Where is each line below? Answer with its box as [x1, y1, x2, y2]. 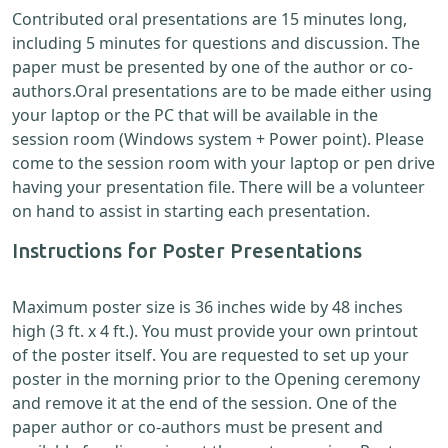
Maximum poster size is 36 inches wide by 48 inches [12, 296, 403, 319]
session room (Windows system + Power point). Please [12, 128, 424, 151]
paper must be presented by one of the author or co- [12, 56, 413, 79]
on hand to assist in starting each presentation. [12, 200, 370, 223]
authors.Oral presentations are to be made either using [12, 80, 432, 103]
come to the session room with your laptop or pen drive [12, 152, 435, 175]
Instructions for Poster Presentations [12, 239, 362, 263]
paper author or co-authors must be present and [12, 416, 383, 439]
